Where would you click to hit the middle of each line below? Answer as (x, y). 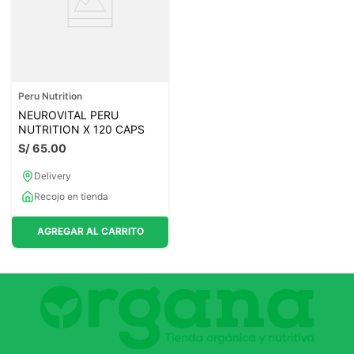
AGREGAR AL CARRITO (90, 232)
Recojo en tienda (71, 196)
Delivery (53, 175)
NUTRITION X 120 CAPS (81, 129)
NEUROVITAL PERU (68, 115)
